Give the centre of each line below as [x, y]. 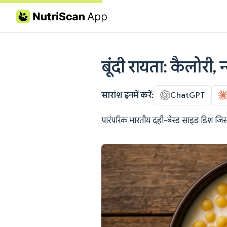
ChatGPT [187, 95]
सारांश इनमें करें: [127, 95]
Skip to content [40, 17]
